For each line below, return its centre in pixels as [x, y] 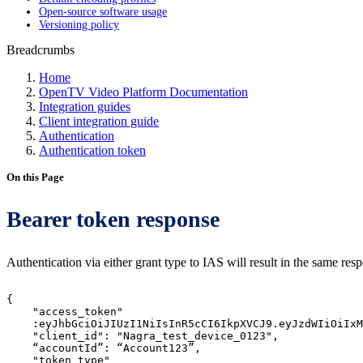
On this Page [35, 177]
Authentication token [92, 150]
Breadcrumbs [41, 50]
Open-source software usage [103, 12]
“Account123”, [159, 348]
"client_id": [71, 336]
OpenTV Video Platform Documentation [143, 92]
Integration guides [85, 107]
